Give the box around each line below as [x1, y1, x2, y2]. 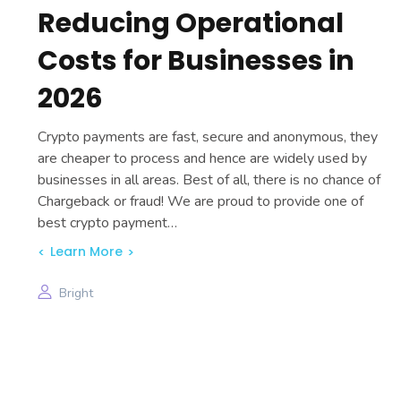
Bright [59, 284, 94, 302]
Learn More [50, 242, 124, 260]
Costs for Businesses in [38, 41, 355, 80]
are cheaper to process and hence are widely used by [38, 148, 368, 168]
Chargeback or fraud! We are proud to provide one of [38, 191, 364, 211]
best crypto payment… [38, 212, 178, 233]
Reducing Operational [38, 4, 345, 42]
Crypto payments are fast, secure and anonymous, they [38, 126, 379, 147]
